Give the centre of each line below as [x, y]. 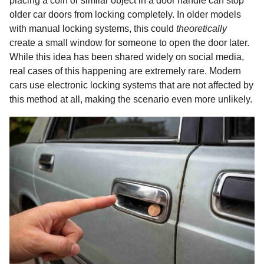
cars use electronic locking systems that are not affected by [131, 85]
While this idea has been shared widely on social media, [127, 57]
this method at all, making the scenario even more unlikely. [131, 100]
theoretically [202, 29]
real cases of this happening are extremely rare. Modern [125, 71]
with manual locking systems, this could [93, 29]
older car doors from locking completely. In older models [125, 15]
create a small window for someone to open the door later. [129, 43]
